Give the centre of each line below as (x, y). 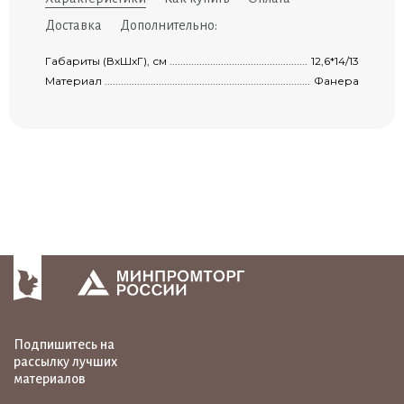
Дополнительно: (169, 26)
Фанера (336, 81)
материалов (50, 379)
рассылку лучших (65, 362)
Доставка (73, 26)
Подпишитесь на (64, 345)
